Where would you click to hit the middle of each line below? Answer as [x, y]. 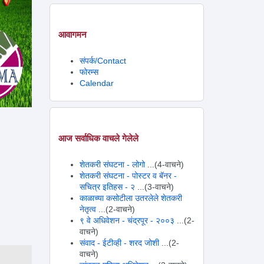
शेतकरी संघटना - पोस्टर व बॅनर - [128, 176]
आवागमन [72, 34]
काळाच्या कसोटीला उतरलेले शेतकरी [131, 198]
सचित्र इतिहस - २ [107, 187]
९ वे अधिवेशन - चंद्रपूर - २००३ [127, 220]
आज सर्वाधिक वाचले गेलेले [98, 138]
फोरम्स [89, 72]
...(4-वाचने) [165, 164]
